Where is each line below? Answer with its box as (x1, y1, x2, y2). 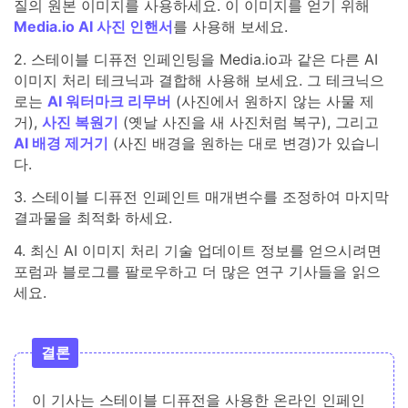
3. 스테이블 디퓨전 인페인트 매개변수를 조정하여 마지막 (14, 187, 389, 206)
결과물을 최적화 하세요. (14, 208, 172, 227)
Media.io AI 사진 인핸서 (14, 17, 173, 36)
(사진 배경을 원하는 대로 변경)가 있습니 (108, 134, 380, 153)
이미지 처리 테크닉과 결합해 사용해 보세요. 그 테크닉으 (14, 71, 384, 90)
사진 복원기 (42, 113, 118, 132)
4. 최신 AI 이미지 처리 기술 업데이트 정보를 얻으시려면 (14, 240, 382, 260)
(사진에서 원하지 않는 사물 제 (171, 92, 374, 111)
